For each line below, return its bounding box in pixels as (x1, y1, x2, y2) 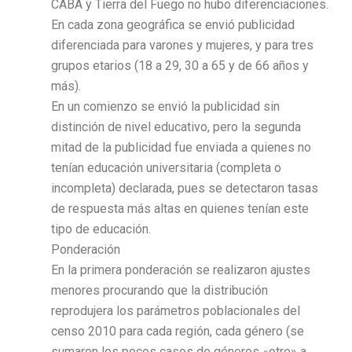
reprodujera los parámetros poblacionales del (51, 302, 300, 318)
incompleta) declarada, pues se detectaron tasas (51, 180, 318, 196)
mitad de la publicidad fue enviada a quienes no (51, 139, 311, 155)
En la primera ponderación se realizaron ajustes (51, 262, 310, 277)
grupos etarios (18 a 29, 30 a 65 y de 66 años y (51, 57, 309, 73)
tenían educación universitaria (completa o (51, 159, 281, 175)
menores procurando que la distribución (51, 282, 268, 298)
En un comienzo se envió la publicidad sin (51, 98, 280, 114)
